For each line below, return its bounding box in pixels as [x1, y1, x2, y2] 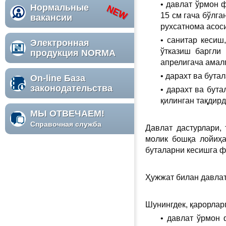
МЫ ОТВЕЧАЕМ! [30, 108, 104, 119]
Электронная [30, 38, 89, 48]
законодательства [30, 83, 115, 93]
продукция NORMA [30, 48, 116, 58]
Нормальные [30, 3, 89, 13]
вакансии [30, 13, 72, 23]
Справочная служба [30, 120, 101, 128]
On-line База [30, 73, 85, 83]
